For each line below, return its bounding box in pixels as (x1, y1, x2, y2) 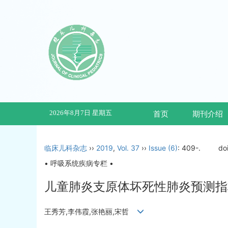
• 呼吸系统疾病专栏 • (44, 159, 113, 167)
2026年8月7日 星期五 (49, 109, 112, 117)
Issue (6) (149, 144, 178, 152)
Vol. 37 (117, 144, 139, 152)
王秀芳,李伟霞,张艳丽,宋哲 (44, 207, 137, 216)
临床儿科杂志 (44, 144, 87, 152)
